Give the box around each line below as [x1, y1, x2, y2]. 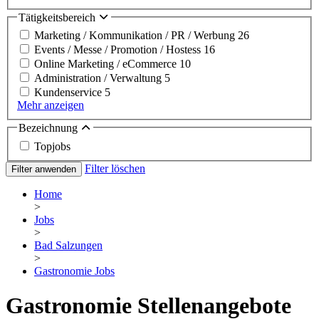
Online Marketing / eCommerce [34, 58, 179, 70]
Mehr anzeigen [17, 99, 84, 112]
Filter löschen [85, 162, 145, 174]
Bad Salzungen [34, 239, 103, 251]
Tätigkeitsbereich [19, 11, 98, 23]
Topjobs [34, 140, 70, 152]
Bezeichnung [19, 122, 80, 135]
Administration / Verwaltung [34, 72, 164, 85]
